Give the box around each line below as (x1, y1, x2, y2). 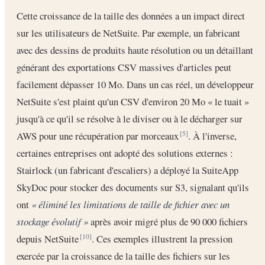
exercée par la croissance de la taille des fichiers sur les (17, 248, 230, 263)
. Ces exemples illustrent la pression (92, 231, 232, 245)
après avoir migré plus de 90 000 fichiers (88, 214, 248, 228)
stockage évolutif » (17, 214, 88, 228)
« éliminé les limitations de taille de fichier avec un (31, 197, 230, 211)
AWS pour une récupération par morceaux (17, 128, 181, 143)
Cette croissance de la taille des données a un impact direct (17, 8, 245, 22)
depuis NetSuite (17, 231, 81, 245)
